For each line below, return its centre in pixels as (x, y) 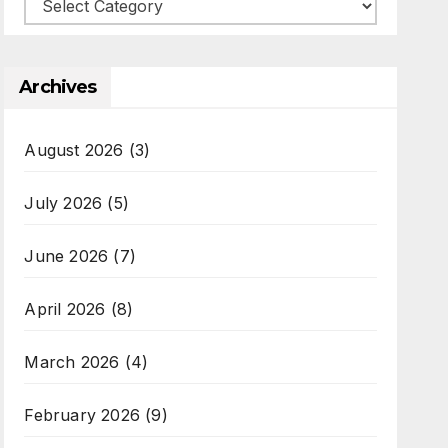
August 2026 (74, 149)
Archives (58, 86)
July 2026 (63, 202)
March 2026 (72, 361)
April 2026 (65, 308)
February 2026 (82, 414)
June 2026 (66, 255)
